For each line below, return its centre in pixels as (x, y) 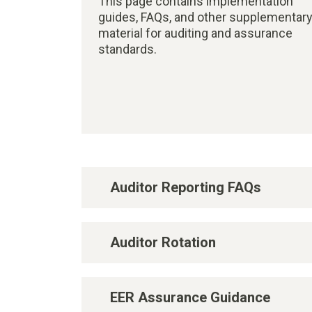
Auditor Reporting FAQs (186, 187)
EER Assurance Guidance (190, 297)
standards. (129, 49)
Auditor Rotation (163, 242)
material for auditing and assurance (195, 33)
